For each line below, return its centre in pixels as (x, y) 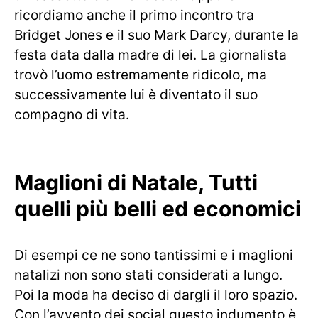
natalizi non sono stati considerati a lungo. (148, 275)
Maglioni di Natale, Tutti (136, 182)
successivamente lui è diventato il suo (136, 94)
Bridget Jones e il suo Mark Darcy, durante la (157, 35)
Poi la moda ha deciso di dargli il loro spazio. (156, 295)
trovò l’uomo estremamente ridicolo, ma (141, 75)
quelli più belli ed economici (158, 209)
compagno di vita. (72, 114)
